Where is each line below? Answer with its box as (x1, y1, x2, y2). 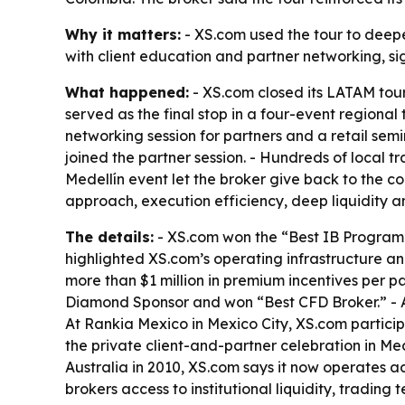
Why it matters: (65, 24, 181, 43)
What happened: (65, 82, 189, 101)
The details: (65, 227, 154, 246)
